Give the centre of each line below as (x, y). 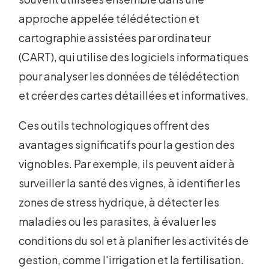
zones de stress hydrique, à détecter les (119, 202)
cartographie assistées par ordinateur (115, 38)
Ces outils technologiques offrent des (114, 125)
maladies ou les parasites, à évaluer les (118, 222)
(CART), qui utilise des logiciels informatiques (134, 57)
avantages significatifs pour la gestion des (127, 145)
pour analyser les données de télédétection (129, 76)
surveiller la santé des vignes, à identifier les (130, 183)
